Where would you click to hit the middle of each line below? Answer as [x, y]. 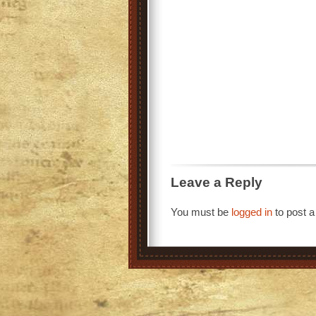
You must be [201, 212]
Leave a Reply [217, 182]
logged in [252, 212]
